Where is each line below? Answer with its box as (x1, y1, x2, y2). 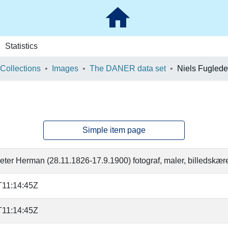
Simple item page (82, 126, 146, 134)
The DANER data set (90, 64, 166, 73)
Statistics (5, 42, 38, 50)
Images (52, 64, 78, 73)
